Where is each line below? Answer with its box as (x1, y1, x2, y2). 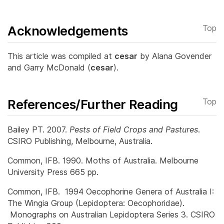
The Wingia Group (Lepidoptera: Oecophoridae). (7, 198, 184, 208)
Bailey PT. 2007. (7, 124, 69, 135)
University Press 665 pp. (7, 167, 98, 177)
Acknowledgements (7, 23, 128, 39)
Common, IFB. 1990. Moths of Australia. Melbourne (7, 155, 198, 166)
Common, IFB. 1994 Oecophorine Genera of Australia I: (7, 186, 214, 197)
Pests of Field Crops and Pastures (69, 124, 198, 135)
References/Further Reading (7, 96, 178, 112)
